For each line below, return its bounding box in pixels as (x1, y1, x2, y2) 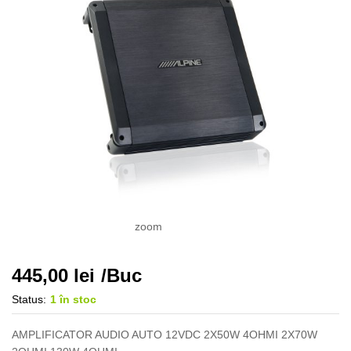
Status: (12, 292, 46, 306)
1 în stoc (50, 292, 96, 306)
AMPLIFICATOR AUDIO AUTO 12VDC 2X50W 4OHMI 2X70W (12, 327, 317, 341)
